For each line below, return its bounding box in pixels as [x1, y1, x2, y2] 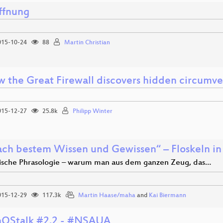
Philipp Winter [73, 108, 112, 115]
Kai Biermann [149, 192, 186, 199]
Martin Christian [64, 39, 110, 46]
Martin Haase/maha [78, 192, 135, 199]
